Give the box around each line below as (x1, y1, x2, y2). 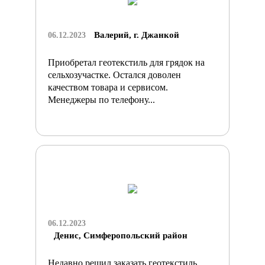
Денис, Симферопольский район (54, 230, 188, 240)
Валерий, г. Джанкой (94, 30, 179, 40)
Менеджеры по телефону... (48, 94, 155, 105)
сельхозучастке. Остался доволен (48, 69, 181, 80)
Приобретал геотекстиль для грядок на (48, 57, 205, 67)
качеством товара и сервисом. (48, 82, 168, 92)
